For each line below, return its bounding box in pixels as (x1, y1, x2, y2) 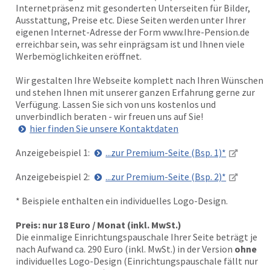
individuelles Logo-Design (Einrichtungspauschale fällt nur (16, 255, 258, 267)
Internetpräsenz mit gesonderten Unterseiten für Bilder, (16, 2, 250, 14)
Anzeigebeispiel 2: (16, 171, 92, 183)
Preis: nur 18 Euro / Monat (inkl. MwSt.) (16, 219, 181, 231)
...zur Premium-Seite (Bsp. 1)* (105, 146, 227, 159)
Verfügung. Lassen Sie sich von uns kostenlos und (16, 98, 216, 110)
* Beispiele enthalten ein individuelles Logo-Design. (16, 195, 228, 207)
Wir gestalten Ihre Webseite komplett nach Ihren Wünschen (16, 74, 263, 86)
